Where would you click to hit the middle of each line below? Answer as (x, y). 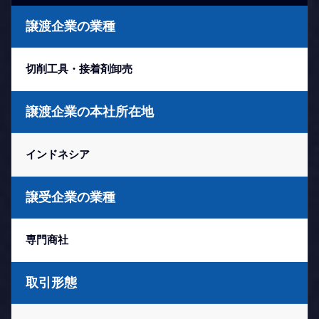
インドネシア (58, 154)
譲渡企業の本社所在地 (90, 112)
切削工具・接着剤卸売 (79, 69)
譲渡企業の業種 (70, 26)
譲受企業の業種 (70, 197)
